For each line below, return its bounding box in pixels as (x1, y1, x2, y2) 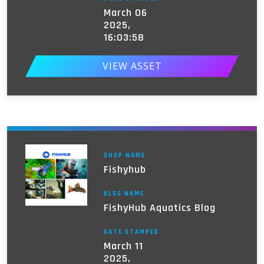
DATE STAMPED (103, 227, 159, 236)
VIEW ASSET (102, 60, 162, 73)
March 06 (103, 5, 147, 19)
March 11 (103, 239, 143, 253)
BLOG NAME (103, 189, 144, 198)
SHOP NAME (103, 151, 146, 160)
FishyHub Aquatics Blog (103, 200, 216, 214)
